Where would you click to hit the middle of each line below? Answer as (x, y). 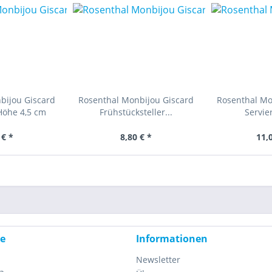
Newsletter (158, 260)
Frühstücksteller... (136, 112)
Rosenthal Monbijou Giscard (136, 100)
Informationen (172, 239)
